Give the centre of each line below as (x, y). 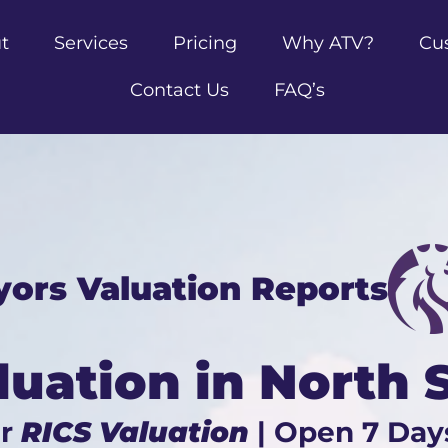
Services (90, 43)
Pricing (204, 43)
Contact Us (180, 90)
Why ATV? (327, 43)
